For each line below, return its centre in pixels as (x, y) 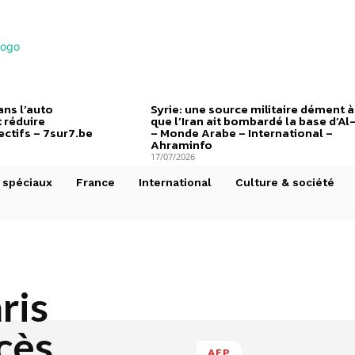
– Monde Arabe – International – (241, 133)
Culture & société (285, 182)
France (95, 182)
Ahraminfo (181, 145)
